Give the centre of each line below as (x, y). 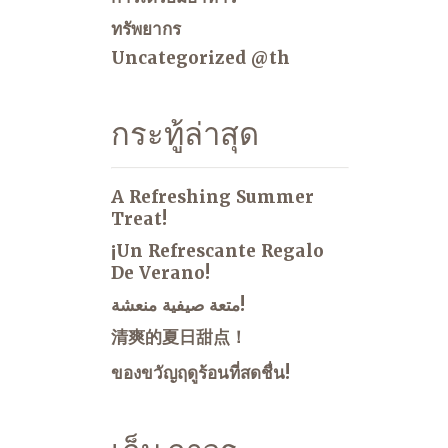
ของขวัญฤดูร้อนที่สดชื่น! (200, 372)
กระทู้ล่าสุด (185, 134)
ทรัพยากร (146, 28)
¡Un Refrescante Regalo (217, 250)
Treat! (139, 218)
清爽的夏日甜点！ (179, 336)
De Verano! (160, 272)
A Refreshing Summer (212, 196)
